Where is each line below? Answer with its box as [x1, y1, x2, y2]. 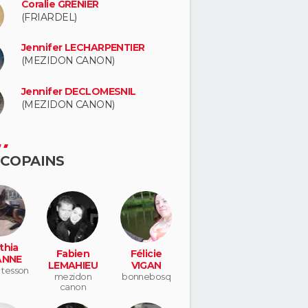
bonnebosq [122, 270, 171, 282]
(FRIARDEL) [21, 10, 77, 23]
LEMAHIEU [47, 258, 98, 272]
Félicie [130, 247, 162, 260]
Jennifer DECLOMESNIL [21, 85, 136, 98]
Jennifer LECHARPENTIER [21, 41, 145, 54]
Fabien [56, 247, 90, 260]
